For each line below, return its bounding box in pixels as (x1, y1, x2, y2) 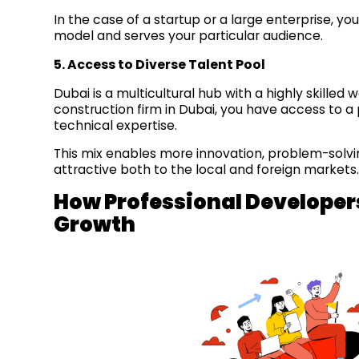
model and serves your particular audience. (54, 27, 324, 45)
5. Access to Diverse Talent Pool (54, 55, 266, 73)
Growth (54, 210, 136, 239)
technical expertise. (54, 116, 178, 134)
